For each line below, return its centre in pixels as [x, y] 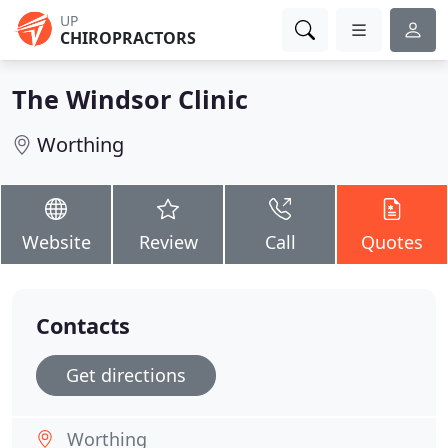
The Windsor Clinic [130, 99]
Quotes [392, 242]
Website [56, 242]
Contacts [83, 325]
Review [168, 242]
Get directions [126, 375]
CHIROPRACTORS [128, 38]
